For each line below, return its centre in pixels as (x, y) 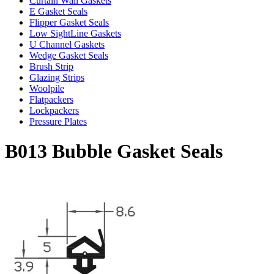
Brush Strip (51, 66)
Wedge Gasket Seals (69, 55)
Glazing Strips (57, 77)
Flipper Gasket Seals (69, 22)
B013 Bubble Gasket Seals (114, 151)
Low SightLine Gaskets (75, 33)
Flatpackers (51, 99)
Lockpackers (54, 110)
